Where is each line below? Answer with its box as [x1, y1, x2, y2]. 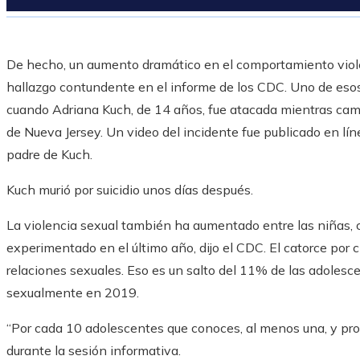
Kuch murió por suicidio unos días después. [6, 182, 253, 198]
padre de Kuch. [6, 146, 92, 163]
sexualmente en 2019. [6, 284, 139, 301]
